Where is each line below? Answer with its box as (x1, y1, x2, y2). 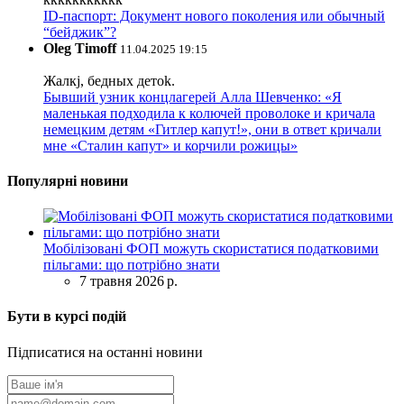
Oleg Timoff (43, 40, 116, 56)
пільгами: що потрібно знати (43, 257, 220, 273)
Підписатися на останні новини (7, 344, 203, 360)
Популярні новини (7, 172, 128, 188)
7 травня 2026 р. (79, 273, 178, 289)
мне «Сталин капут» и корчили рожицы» (43, 137, 298, 153)
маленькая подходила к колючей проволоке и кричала (43, 105, 375, 121)
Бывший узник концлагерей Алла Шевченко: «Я (43, 88, 342, 105)
